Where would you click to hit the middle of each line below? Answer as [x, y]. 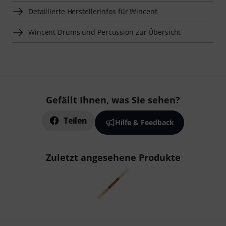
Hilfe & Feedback [144, 122]
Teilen [75, 121]
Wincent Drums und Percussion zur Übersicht [105, 32]
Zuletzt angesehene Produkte [113, 157]
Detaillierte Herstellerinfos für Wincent [93, 11]
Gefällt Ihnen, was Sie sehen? [113, 100]
